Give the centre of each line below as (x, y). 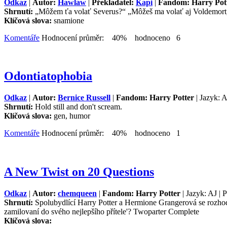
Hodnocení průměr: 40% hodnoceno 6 (110, 37)
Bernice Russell (84, 98)
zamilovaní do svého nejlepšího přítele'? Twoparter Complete (102, 212)
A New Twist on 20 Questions (79, 172)
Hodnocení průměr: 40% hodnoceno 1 (110, 133)
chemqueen (77, 194)
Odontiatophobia (48, 76)
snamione (69, 20)
